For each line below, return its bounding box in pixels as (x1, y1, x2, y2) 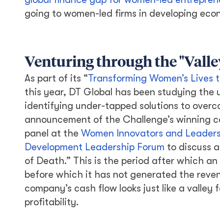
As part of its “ (25, 73, 88, 84)
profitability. (25, 196, 79, 208)
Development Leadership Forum (25, 141, 165, 153)
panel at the (25, 128, 81, 139)
